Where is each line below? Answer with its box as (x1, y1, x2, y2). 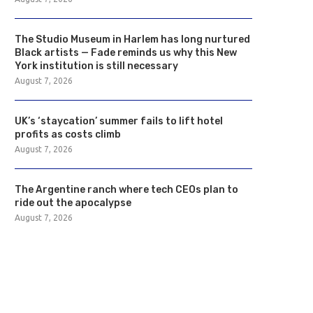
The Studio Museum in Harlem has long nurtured (15, 34, 250, 45)
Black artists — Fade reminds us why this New (15, 47, 237, 59)
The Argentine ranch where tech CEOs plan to (15, 184, 238, 196)
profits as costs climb (15, 129, 121, 140)
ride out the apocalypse (15, 197, 131, 209)
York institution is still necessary (15, 60, 178, 72)
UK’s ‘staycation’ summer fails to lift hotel (15, 115, 223, 127)
